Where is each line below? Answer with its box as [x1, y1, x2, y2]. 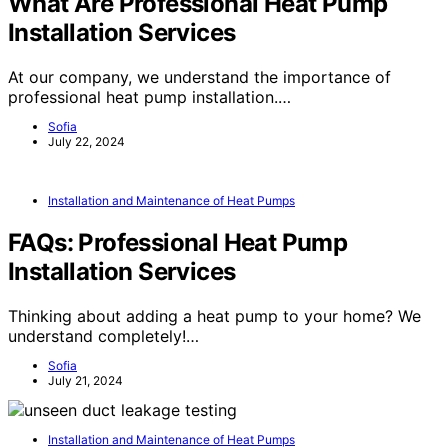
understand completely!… [8, 325, 199, 346]
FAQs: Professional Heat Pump [8, 228, 348, 258]
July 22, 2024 [48, 134, 125, 150]
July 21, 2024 [48, 372, 123, 388]
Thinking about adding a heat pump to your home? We [8, 305, 421, 326]
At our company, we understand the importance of [8, 67, 391, 88]
